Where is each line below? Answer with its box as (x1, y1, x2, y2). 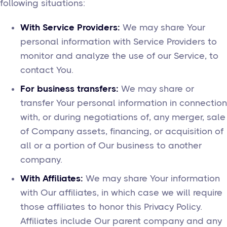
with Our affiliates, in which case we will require (20, 187, 222, 198)
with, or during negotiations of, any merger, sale (20, 112, 225, 122)
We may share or (119, 84, 194, 94)
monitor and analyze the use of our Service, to (20, 51, 218, 61)
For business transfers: (20, 84, 119, 94)
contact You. (20, 65, 73, 75)
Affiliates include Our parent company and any (20, 216, 222, 226)
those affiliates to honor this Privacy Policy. (20, 202, 202, 212)
